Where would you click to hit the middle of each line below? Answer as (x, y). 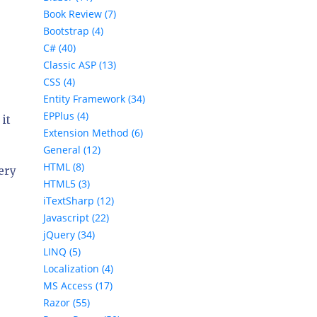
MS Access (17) (78, 286)
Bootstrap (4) (73, 31)
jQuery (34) (69, 235)
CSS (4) (59, 82)
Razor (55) (67, 303)
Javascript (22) (76, 218)
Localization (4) (78, 269)
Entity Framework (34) (94, 99)
